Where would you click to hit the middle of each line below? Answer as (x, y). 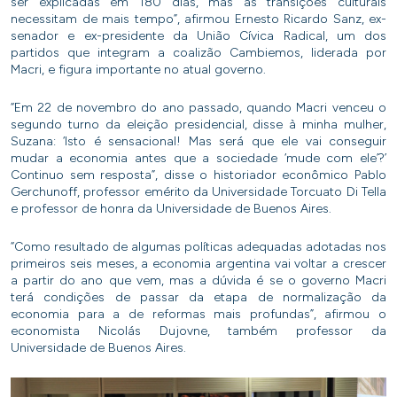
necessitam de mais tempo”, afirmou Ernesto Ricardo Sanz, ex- (198, 19)
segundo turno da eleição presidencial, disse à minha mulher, (198, 125)
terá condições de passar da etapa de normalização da (198, 297)
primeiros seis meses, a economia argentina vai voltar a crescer (198, 264)
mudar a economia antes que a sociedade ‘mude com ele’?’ (198, 158)
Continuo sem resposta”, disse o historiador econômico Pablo (198, 175)
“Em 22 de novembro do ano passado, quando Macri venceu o (198, 108)
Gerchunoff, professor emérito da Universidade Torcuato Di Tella (198, 192)
